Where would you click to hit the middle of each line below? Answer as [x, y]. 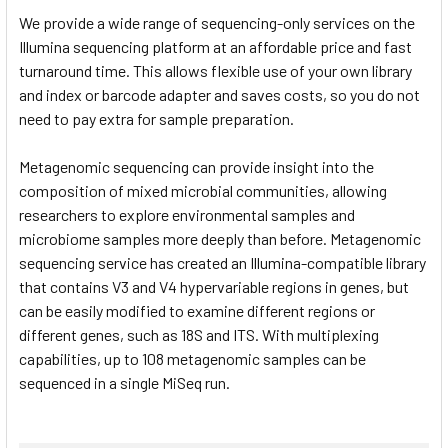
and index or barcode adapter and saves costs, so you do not [219, 94]
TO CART [64, 11]
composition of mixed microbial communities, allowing [203, 190]
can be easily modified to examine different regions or [197, 310]
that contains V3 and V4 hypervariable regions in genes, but [214, 286]
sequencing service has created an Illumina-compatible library [222, 262]
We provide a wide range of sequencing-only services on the [217, 22]
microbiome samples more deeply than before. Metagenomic [220, 238]
